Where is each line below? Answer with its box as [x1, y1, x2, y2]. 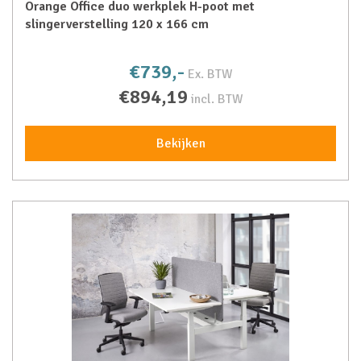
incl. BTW [190, 91, 243, 107]
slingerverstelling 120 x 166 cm [25, 16, 209, 32]
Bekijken [156, 135, 205, 151]
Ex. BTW [187, 66, 233, 82]
